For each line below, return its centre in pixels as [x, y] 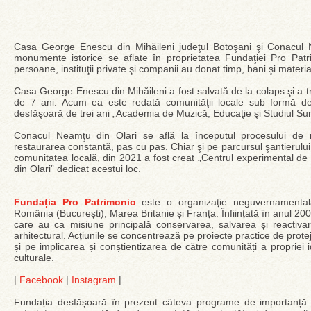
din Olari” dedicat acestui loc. [77, 169]
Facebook [41, 280]
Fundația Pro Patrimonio [75, 202]
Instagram [94, 280]
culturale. [34, 258]
